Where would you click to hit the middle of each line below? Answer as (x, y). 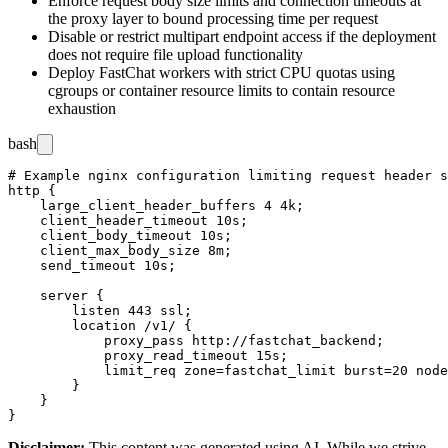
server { (56, 295)
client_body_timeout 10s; (120, 235)
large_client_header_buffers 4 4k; (156, 205)
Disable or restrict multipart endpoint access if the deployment (242, 36)
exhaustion (82, 108)
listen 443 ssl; (100, 310)
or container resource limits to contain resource (246, 90)
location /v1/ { (100, 325)
